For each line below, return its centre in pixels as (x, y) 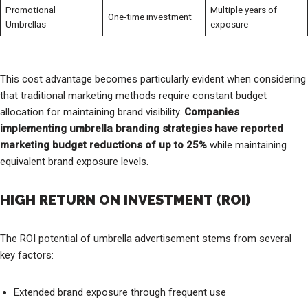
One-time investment (150, 16)
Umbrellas (25, 24)
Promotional (30, 9)
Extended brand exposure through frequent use (120, 292)
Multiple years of (243, 9)
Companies (212, 112)
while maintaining (247, 145)
